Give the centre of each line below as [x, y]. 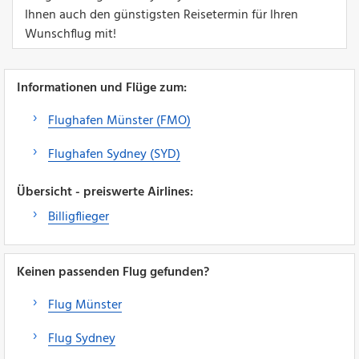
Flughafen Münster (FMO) [119, 121]
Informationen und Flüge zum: [102, 88]
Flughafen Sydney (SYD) [114, 154]
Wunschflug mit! [71, 34]
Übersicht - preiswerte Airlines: [105, 192]
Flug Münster [85, 305]
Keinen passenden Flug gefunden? [113, 272]
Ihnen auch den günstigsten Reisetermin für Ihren [161, 15]
